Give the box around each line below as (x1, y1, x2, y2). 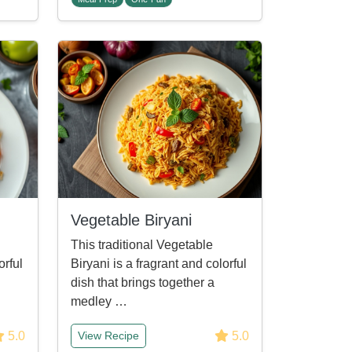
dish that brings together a (71, 276, 214, 289)
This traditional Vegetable (71, 238, 213, 251)
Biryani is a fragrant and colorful (71, 257, 247, 270)
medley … (71, 295, 127, 308)
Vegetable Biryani (71, 211, 192, 229)
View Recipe (78, 329, 139, 342)
